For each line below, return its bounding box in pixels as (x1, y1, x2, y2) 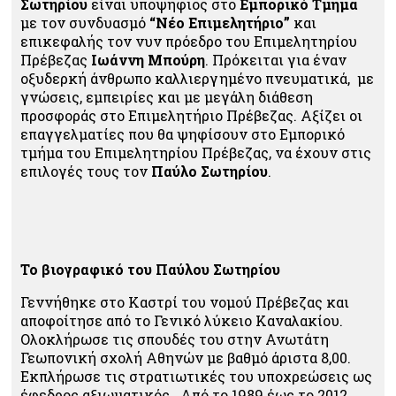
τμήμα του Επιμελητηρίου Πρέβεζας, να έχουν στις (20, 143, 371, 162)
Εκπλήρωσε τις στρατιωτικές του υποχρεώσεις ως (20, 367, 372, 385)
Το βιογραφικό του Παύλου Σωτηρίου (20, 260, 280, 278)
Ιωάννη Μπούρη (88, 50, 205, 69)
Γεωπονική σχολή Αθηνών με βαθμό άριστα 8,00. (20, 348, 351, 367)
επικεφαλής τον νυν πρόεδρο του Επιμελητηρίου (20, 32, 357, 50)
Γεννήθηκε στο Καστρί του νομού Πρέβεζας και (20, 293, 349, 311)
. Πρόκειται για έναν (205, 50, 346, 69)
